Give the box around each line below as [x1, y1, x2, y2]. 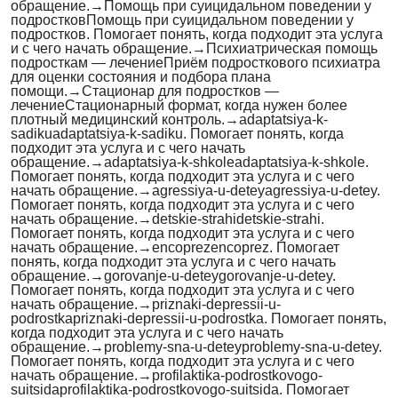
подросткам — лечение [11, 55, 163, 71]
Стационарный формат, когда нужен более [65, 98, 347, 114]
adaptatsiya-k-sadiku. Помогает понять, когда [52, 126, 344, 142]
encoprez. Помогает [211, 240, 339, 256]
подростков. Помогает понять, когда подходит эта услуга [11, 27, 383, 43]
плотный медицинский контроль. [11, 112, 225, 128]
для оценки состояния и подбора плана [11, 69, 271, 85]
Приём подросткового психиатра [163, 55, 380, 71]
